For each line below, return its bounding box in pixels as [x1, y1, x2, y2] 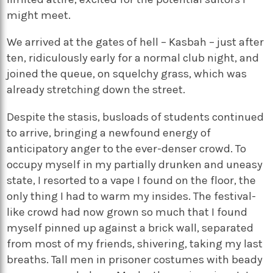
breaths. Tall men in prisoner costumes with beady [7, 252, 263, 266]
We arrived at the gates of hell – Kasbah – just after [7, 35, 264, 49]
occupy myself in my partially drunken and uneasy [7, 157, 263, 171]
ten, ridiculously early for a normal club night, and [7, 51, 260, 65]
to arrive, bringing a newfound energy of [7, 126, 211, 140]
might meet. [7, 8, 71, 22]
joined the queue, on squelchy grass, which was [7, 67, 247, 81]
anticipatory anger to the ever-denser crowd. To [7, 141, 247, 155]
